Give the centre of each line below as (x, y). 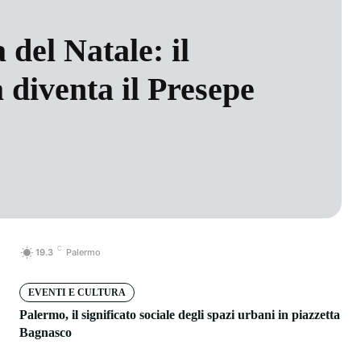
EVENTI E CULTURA (77, 292)
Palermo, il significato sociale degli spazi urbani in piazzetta (180, 314)
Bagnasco (46, 332)
